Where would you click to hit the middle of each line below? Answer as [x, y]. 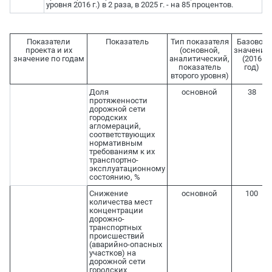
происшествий [117, 236]
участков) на [112, 253]
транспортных [115, 228]
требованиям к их [122, 152]
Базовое [252, 42]
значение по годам [49, 59]
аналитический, [199, 59]
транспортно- [114, 160]
